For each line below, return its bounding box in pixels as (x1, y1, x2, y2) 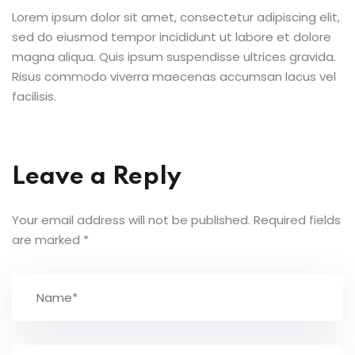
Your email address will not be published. (12, 212, 250, 228)
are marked (12, 231, 83, 248)
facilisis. (12, 88, 56, 105)
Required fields (254, 212, 341, 228)
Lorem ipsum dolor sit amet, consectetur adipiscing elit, (12, 9, 340, 25)
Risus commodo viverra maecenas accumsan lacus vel (12, 68, 336, 85)
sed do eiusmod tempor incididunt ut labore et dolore (12, 29, 331, 45)
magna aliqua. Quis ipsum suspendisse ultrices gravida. (12, 48, 336, 65)
